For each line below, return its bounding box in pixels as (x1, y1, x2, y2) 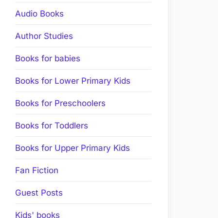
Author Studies (15, 31, 73, 41)
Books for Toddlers (15, 120, 88, 130)
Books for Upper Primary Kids (15, 143, 130, 153)
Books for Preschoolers (15, 98, 106, 108)
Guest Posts (15, 187, 63, 198)
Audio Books (15, 8, 64, 18)
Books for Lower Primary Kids (15, 75, 130, 86)
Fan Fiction (15, 165, 58, 175)
